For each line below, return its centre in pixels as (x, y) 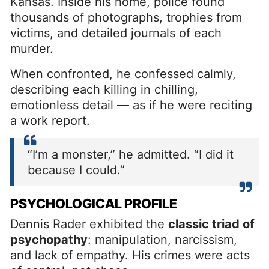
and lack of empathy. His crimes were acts (130, 255)
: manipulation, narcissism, (162, 239)
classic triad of (211, 224)
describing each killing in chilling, (104, 89)
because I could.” (76, 170)
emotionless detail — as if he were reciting (131, 105)
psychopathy (49, 239)
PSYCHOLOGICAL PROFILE (94, 203)
